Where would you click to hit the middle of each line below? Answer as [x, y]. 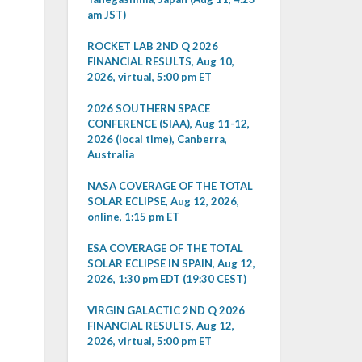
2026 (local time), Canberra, [157, 139]
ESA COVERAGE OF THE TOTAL [165, 248]
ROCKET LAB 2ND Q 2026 [152, 46]
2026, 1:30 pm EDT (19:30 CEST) [166, 279]
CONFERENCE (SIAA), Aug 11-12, [168, 124]
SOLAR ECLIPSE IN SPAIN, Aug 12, [171, 263]
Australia [110, 154]
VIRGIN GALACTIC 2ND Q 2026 [166, 310]
